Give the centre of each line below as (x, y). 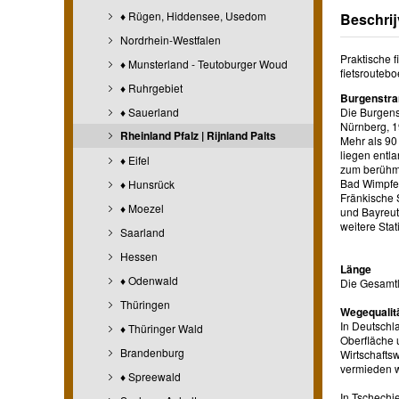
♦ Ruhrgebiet (150, 87)
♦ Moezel (141, 208)
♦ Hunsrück (146, 183)
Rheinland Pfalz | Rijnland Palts (197, 135)
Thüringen (144, 304)
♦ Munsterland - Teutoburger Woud (203, 63)
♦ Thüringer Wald (160, 328)
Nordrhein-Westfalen (169, 39)
